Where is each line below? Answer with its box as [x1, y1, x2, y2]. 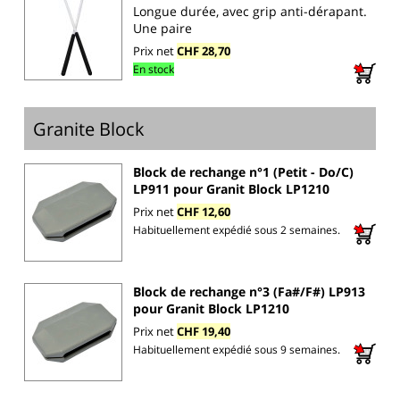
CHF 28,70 [177, 43, 230, 60]
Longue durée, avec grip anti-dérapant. [133, 3, 367, 21]
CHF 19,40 [177, 323, 230, 340]
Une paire [133, 20, 192, 37]
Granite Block [33, 116, 146, 142]
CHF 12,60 [177, 203, 230, 220]
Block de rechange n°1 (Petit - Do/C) [133, 162, 354, 180]
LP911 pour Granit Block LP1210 [133, 179, 329, 197]
